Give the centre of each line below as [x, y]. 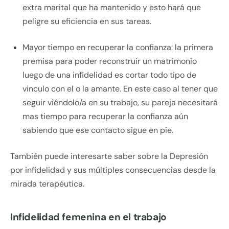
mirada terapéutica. [47, 184]
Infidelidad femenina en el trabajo [88, 217]
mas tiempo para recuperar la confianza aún [105, 117]
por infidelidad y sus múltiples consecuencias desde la [113, 170]
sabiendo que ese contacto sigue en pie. [98, 130]
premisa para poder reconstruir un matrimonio [110, 61]
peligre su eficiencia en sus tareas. [87, 21]
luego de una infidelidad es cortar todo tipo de [109, 75]
